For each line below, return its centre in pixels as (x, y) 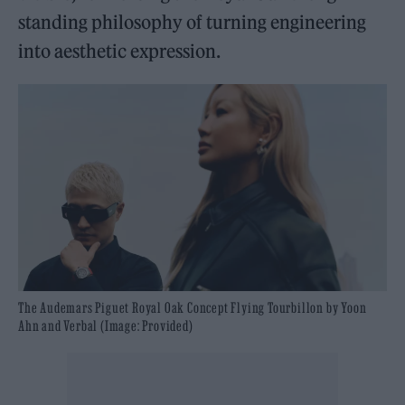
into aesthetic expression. (120, 51)
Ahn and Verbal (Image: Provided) (106, 326)
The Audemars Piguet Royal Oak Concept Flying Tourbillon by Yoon (193, 308)
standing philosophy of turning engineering (193, 22)
